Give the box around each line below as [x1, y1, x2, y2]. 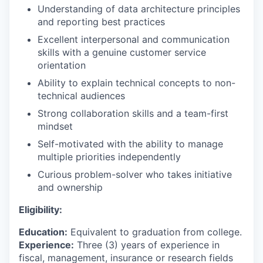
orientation [38, 59, 86, 71]
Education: [19, 226, 68, 238]
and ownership [38, 181, 103, 193]
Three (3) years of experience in [74, 239, 220, 251]
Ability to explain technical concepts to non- [38, 77, 235, 89]
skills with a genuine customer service [38, 46, 206, 58]
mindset [38, 120, 73, 132]
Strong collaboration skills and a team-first [38, 107, 228, 119]
